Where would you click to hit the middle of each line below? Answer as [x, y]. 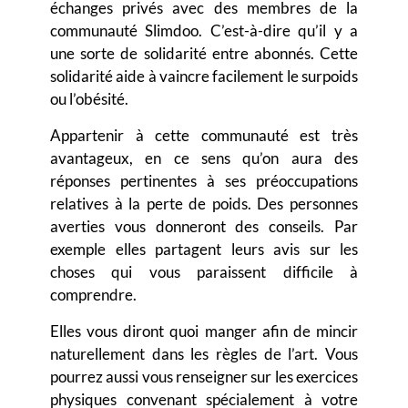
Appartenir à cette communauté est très [204, 136]
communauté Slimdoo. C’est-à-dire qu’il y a [204, 31]
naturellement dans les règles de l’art [183, 354]
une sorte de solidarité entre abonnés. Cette [204, 54]
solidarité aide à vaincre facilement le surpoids [204, 76]
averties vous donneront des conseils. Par [204, 227]
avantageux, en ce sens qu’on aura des [204, 158]
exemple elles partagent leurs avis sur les [204, 250]
